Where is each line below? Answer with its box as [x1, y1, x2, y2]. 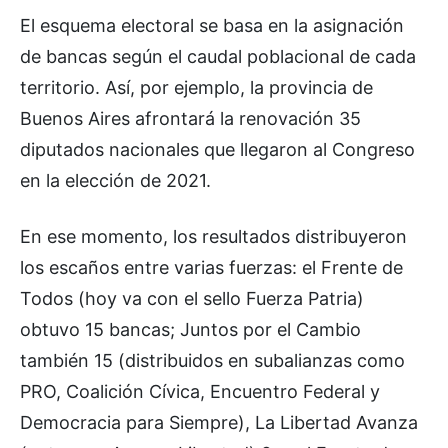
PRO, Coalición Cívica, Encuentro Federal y [20, 380, 380, 402]
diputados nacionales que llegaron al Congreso [20, 138, 415, 160]
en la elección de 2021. [20, 169, 211, 191]
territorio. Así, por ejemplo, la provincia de [20, 76, 373, 98]
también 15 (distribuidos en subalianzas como [20, 349, 405, 371]
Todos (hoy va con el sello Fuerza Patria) [20, 287, 364, 309]
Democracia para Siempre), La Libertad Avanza [20, 411, 418, 433]
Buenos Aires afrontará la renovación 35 [20, 107, 361, 129]
